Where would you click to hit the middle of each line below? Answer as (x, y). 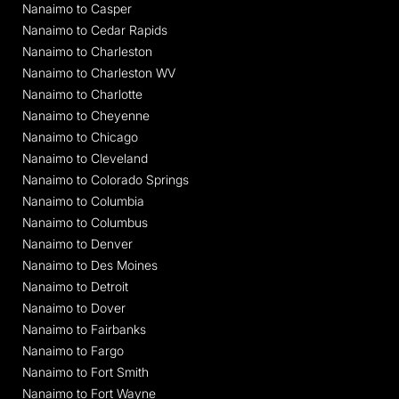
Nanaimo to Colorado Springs (106, 179)
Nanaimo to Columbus (85, 222)
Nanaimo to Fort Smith (85, 371)
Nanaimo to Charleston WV (99, 72)
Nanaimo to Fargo (73, 350)
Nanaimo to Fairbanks (84, 329)
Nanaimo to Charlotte (82, 94)
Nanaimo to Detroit (75, 286)
